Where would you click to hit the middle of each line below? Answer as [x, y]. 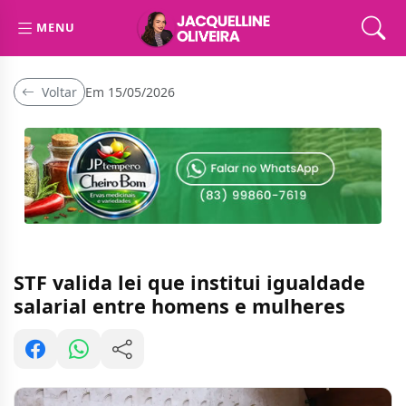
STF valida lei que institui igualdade [189, 283]
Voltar [58, 92]
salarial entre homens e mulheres [179, 306]
